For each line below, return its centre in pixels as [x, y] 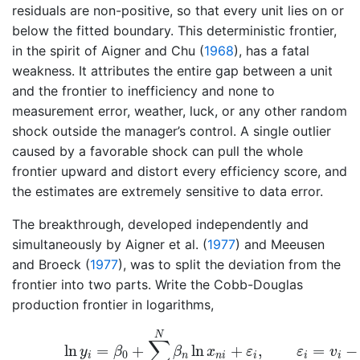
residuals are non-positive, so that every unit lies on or [178, 10]
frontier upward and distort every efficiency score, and [180, 171]
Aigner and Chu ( [153, 50]
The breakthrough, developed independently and [160, 224]
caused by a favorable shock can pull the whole [157, 151]
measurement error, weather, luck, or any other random [180, 110]
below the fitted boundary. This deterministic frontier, [174, 30]
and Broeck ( [51, 264]
